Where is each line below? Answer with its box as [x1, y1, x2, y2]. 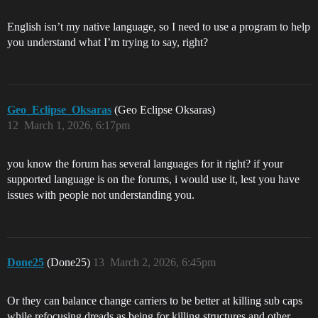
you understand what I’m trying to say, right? [7, 35, 208, 48]
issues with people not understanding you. [7, 188, 194, 201]
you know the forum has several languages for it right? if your [7, 157, 283, 170]
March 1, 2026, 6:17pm [24, 119, 130, 131]
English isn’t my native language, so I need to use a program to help [7, 20, 310, 33]
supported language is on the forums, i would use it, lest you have [7, 172, 300, 185]
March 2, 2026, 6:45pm [110, 256, 216, 268]
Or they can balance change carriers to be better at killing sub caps [7, 294, 302, 307]
